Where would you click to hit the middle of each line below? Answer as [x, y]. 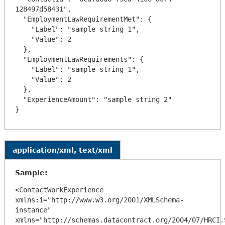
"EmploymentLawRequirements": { [19, 59]
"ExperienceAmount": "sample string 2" [19, 99]
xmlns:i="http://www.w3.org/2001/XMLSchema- [99, 200]
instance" [33, 210]
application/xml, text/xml [63, 150]
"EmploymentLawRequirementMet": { [19, 19]
